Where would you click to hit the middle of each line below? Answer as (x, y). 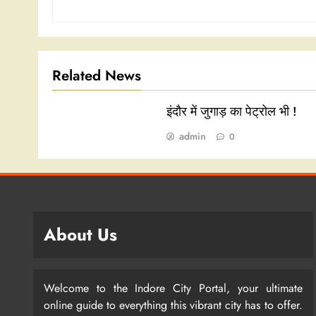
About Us (80, 235)
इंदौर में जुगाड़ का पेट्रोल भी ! (232, 112)
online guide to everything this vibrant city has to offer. (173, 305)
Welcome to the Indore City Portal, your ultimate (173, 288)
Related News (97, 76)
